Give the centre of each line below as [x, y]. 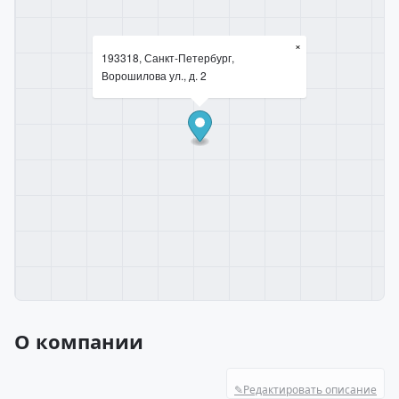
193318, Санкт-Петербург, [168, 57]
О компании [79, 341]
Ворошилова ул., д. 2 [154, 75]
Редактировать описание [310, 390]
